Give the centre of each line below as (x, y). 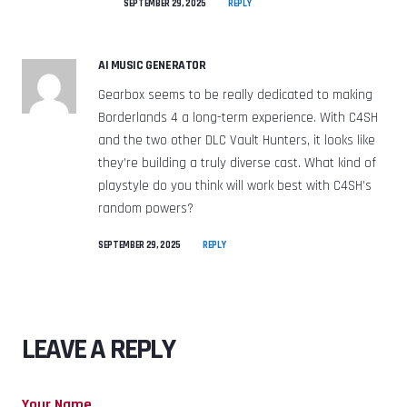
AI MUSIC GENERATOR (152, 65)
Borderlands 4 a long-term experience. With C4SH (238, 117)
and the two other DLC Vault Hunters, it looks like (237, 140)
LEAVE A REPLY (101, 349)
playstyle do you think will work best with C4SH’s (235, 185)
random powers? (146, 208)
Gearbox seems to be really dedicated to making (235, 94)
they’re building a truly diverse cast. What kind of (237, 163)
